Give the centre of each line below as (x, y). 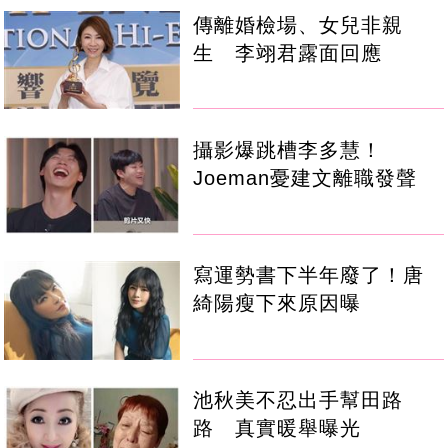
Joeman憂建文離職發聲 (305, 177)
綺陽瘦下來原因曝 (277, 302)
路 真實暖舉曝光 (277, 427)
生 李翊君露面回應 (288, 52)
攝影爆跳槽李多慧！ (288, 149)
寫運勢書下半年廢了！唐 (309, 274)
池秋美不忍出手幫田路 (298, 399)
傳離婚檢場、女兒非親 (298, 24)
